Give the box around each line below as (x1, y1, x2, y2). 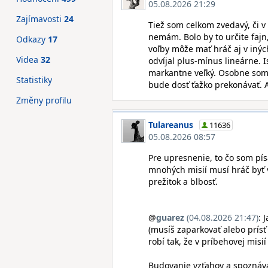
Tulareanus (148, 119, 193, 130)
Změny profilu (16, 95, 72, 106)
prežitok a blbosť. (148, 176, 218, 187)
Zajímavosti (16, 13, 64, 25)
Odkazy (16, 33, 48, 45)
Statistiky (16, 74, 52, 86)
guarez (156, 212, 184, 223)
